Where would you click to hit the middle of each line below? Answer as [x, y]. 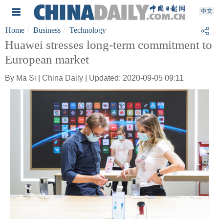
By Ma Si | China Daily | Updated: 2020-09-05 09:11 [94, 78]
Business [47, 30]
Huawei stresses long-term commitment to [109, 45]
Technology [88, 30]
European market [47, 59]
